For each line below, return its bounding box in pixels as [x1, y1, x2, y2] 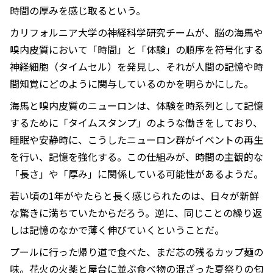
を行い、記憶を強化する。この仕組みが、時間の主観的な [10, 149, 263, 165]
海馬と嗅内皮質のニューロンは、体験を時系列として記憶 [10, 98, 263, 113]
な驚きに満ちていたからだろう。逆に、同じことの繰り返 [10, 205, 262, 221]
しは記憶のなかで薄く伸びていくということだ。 [10, 222, 224, 238]
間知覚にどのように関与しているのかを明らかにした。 [10, 76, 253, 91]
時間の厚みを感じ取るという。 [10, 3, 146, 18]
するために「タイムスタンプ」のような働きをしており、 [10, 115, 263, 130]
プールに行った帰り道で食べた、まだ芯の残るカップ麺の [10, 244, 263, 260]
